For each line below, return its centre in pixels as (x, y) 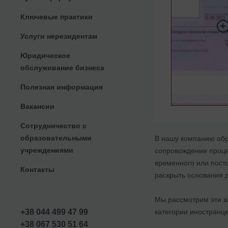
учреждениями (47, 150)
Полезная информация (62, 87)
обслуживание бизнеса (62, 67)
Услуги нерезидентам (59, 36)
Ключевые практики (56, 17)
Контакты (37, 169)
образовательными (56, 138)
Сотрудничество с (53, 125)
